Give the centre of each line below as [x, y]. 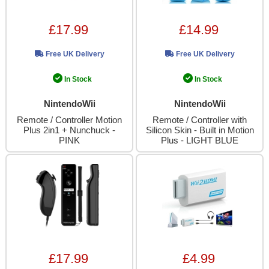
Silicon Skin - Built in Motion [200, 130]
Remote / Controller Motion [69, 120]
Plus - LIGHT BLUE [200, 141]
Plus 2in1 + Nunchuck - [69, 130]
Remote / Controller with [200, 120]
